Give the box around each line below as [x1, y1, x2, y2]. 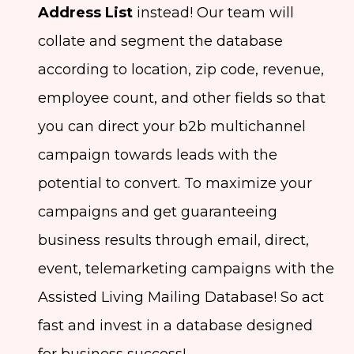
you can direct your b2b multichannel [38, 118, 306, 136]
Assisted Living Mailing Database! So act [38, 288, 324, 307]
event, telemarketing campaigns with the [38, 260, 334, 278]
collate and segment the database [38, 32, 283, 51]
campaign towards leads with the [38, 146, 277, 164]
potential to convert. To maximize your [38, 175, 312, 193]
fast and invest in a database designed [38, 317, 313, 335]
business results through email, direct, [38, 232, 309, 250]
